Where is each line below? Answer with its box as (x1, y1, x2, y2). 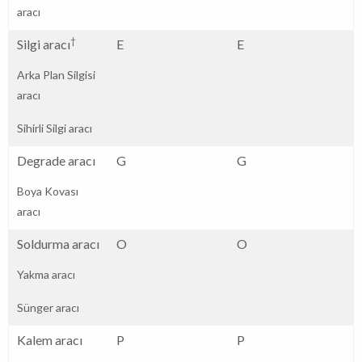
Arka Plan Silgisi (17, 67, 95, 82)
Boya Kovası (17, 183, 78, 198)
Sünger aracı (17, 300, 79, 314)
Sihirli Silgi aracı (17, 120, 92, 135)
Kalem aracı (17, 331, 82, 347)
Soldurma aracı (17, 235, 99, 251)
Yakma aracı (17, 267, 75, 281)
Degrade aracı (17, 152, 95, 168)
